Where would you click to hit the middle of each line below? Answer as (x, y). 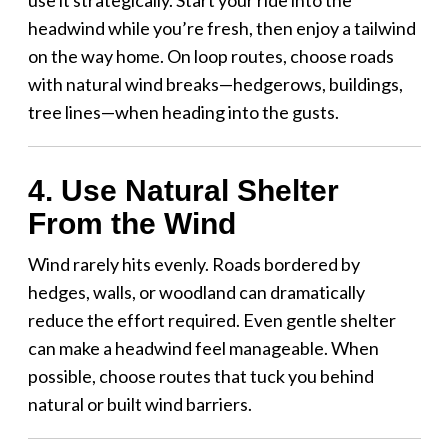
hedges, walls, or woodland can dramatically (196, 291)
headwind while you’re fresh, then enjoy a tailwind (221, 27)
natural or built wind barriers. (139, 403)
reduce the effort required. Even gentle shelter (211, 319)
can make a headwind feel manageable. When (203, 347)
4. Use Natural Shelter (183, 190)
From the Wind (131, 223)
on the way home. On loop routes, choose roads (210, 55)
